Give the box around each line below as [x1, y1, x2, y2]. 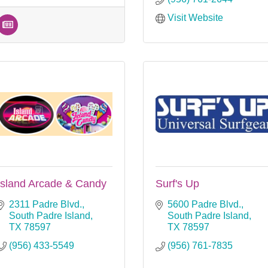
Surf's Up [156, 177, 199, 190]
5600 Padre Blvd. [167, 199, 241, 209]
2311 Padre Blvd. [9, 199, 82, 209]
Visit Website [167, 12, 223, 23]
